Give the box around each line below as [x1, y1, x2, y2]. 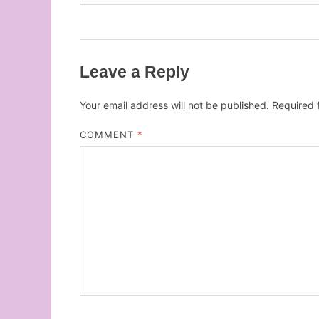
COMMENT [80, 128, 138, 140]
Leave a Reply [80, 63, 189, 82]
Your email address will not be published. [80, 98, 269, 111]
